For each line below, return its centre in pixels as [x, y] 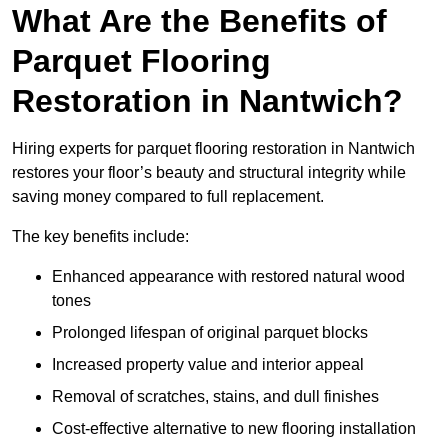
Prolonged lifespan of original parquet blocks [210, 333]
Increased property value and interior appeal [208, 365]
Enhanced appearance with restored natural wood [228, 277]
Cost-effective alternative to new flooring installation [234, 429]
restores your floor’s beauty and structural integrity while [209, 173]
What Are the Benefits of [199, 21]
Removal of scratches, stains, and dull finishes [215, 397]
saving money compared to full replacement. [168, 197]
